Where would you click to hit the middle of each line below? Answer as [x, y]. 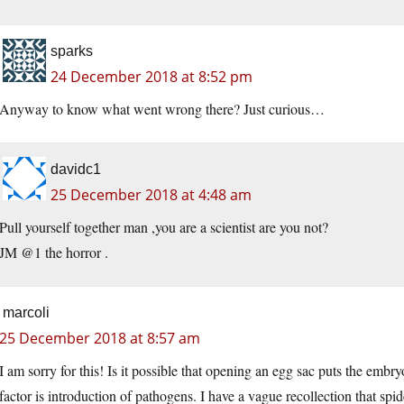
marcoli [26, 313]
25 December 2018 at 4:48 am [151, 195]
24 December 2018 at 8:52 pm [151, 77]
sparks [72, 51]
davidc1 [76, 170]
